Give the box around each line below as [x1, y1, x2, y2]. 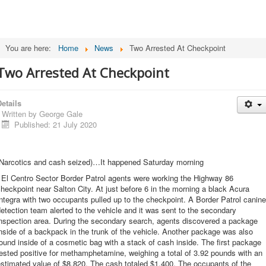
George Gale [39, 108, 83, 119]
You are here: [5, 42, 56, 53]
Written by [2, 108, 39, 119]
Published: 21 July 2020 [14, 119, 97, 130]
